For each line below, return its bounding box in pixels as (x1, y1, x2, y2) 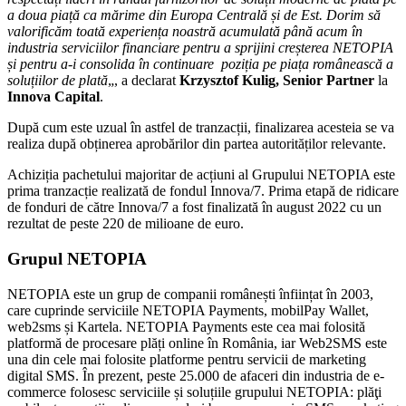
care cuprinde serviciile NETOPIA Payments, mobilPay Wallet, (7, 302, 369, 318)
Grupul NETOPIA (7, 249, 147, 269)
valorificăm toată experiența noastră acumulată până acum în (7, 24, 366, 40)
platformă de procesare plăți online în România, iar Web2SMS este (7, 334, 387, 351)
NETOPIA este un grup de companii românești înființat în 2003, (7, 285, 373, 302)
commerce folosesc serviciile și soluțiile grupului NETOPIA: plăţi (7, 383, 382, 400)
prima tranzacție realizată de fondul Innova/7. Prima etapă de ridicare (7, 183, 399, 199)
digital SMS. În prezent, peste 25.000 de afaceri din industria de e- (7, 367, 384, 383)
